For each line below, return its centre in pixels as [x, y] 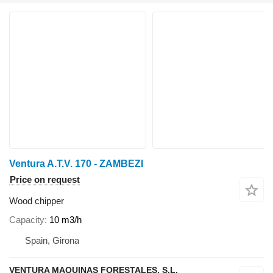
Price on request [45, 179]
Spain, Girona [52, 241]
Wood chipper [37, 200]
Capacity [27, 220]
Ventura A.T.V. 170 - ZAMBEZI [76, 163]
